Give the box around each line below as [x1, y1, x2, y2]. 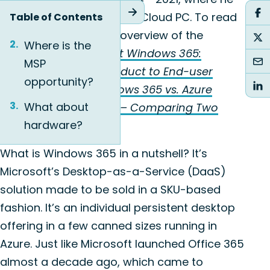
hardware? [24, 118, 83, 133]
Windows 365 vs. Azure [90, 82, 212, 97]
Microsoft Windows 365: [73, 46, 201, 61]
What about [24, 99, 89, 115]
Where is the [24, 38, 91, 53]
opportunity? [24, 74, 93, 89]
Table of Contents [10, 10, 102, 24]
